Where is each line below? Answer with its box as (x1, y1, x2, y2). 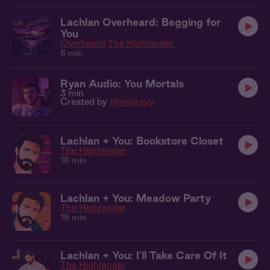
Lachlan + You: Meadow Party (60, 192, 211, 204)
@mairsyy (110, 96, 154, 107)
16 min (60, 155, 86, 165)
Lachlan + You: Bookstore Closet (60, 135, 224, 146)
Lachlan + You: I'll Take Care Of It (60, 250, 227, 261)
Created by (60, 96, 110, 107)
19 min (60, 213, 86, 222)
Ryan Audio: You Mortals (60, 78, 184, 89)
